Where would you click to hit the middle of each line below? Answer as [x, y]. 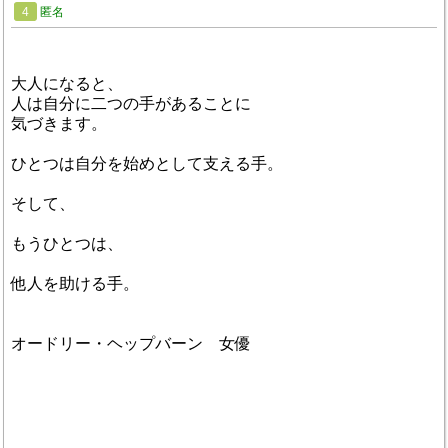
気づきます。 [59, 124]
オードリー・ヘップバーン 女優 [131, 344]
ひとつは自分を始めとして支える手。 [147, 164]
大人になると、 [67, 84]
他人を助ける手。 [75, 284]
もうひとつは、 [67, 244]
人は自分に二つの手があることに [131, 104]
